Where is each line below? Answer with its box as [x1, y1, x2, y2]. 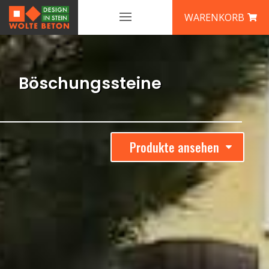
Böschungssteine [19, 72, 162, 95]
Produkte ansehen [129, 138, 219, 156]
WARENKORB [184, 11, 244, 24]
